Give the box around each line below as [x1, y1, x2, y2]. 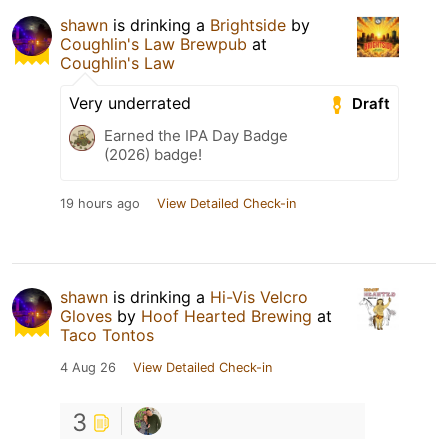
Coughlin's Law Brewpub [60, 33, 247, 54]
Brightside [210, 14, 286, 35]
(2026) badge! [104, 144, 202, 164]
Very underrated [69, 92, 191, 113]
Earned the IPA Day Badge [104, 125, 288, 145]
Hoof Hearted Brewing [141, 305, 312, 326]
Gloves [60, 305, 112, 326]
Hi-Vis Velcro [210, 286, 308, 307]
